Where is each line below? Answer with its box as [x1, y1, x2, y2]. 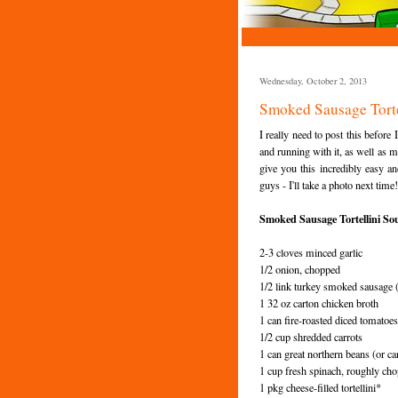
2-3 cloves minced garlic [259, 244, 362, 259]
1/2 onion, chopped [259, 261, 340, 276]
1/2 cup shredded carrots [259, 329, 362, 344]
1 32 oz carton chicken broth [259, 295, 378, 310]
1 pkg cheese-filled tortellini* [259, 379, 381, 394]
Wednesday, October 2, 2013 [259, 74, 367, 87]
